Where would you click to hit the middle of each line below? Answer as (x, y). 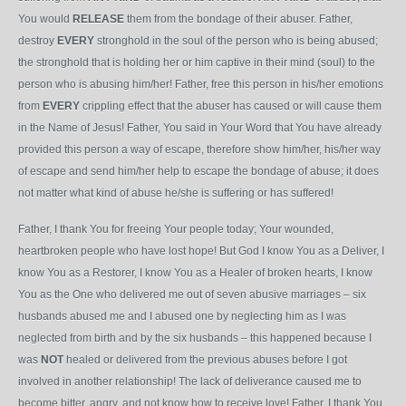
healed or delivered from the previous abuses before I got (205, 360)
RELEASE (98, 19)
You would (45, 19)
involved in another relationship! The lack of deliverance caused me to (190, 382)
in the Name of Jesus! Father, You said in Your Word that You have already (200, 128)
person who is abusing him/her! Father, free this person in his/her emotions (201, 84)
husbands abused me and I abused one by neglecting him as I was (182, 316)
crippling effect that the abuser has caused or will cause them (231, 106)
